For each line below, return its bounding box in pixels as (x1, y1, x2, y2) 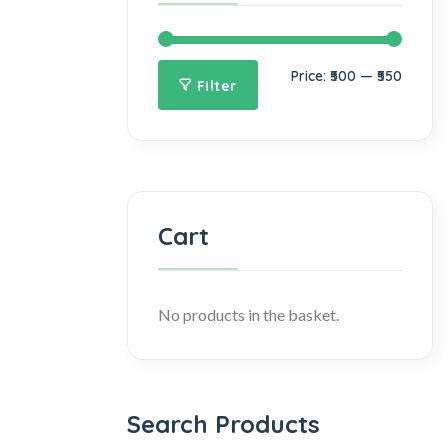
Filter (196, 76, 237, 95)
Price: (291, 67, 330, 85)
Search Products (127, 409, 320, 439)
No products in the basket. (158, 305, 339, 324)
